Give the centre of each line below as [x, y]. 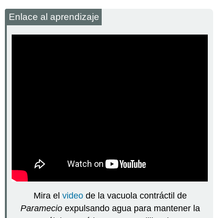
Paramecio [41, 209]
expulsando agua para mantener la [131, 209]
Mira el [48, 196]
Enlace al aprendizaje [54, 17]
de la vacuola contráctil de [135, 196]
